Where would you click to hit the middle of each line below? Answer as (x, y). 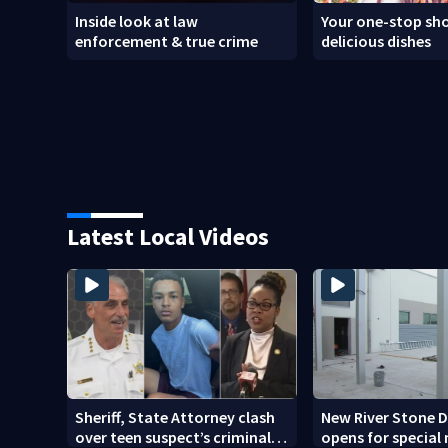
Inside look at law (137, 21)
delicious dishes (376, 41)
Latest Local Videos (168, 237)
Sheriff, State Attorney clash (175, 416)
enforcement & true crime (167, 41)
